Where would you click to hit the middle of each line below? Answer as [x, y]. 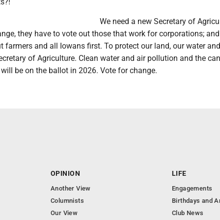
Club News [188, 213]
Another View [71, 188]
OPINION [65, 173]
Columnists [67, 201]
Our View [64, 213]
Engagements [192, 188]
